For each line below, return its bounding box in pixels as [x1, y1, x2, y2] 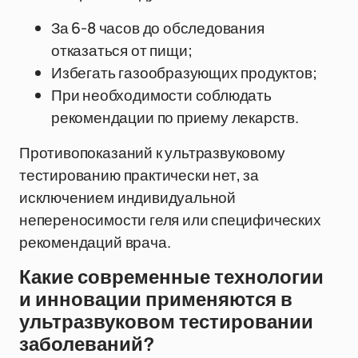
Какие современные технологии [19, 267, 324, 288]
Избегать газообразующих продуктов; [51, 62, 317, 83]
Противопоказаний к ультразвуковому [19, 142, 285, 163]
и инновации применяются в [19, 289, 292, 310]
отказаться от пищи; [51, 40, 193, 61]
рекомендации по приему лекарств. [51, 107, 299, 128]
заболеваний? [19, 334, 155, 355]
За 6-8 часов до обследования [51, 18, 265, 38]
